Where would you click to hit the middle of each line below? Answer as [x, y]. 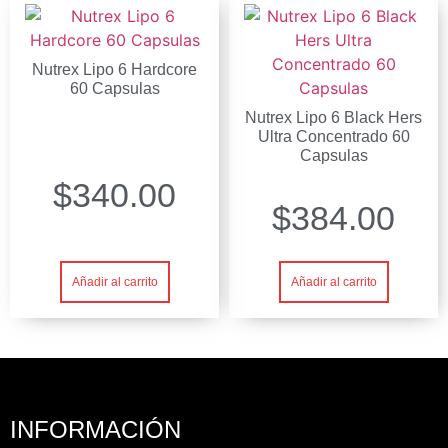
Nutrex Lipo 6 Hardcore [114, 69]
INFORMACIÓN [95, 429]
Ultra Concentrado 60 [333, 136]
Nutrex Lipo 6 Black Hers [333, 117]
